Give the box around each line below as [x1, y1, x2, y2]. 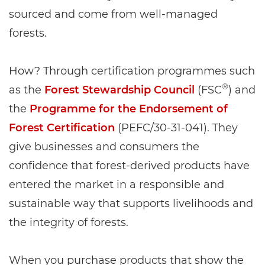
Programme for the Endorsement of [30, 102, 228, 116]
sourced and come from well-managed [9, 8, 218, 21]
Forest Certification [9, 121, 115, 135]
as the [9, 83, 44, 97]
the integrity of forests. [9, 216, 128, 230]
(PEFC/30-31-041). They [115, 121, 238, 135]
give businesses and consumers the [9, 140, 199, 154]
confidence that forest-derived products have [9, 159, 250, 173]
